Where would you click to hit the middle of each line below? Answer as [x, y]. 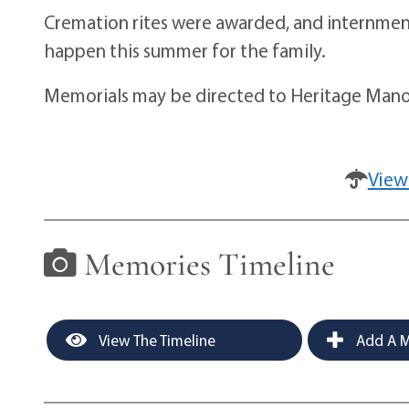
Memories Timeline [206, 264]
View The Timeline [156, 340]
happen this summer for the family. [185, 50]
